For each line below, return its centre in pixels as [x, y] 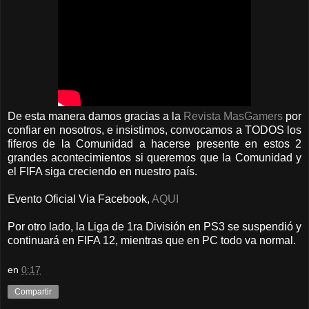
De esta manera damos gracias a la [96, 116]
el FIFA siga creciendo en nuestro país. [102, 171]
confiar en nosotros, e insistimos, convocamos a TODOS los [154, 130]
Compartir [33, 292]
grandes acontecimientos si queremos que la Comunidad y [154, 157]
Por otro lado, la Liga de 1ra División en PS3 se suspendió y [154, 226]
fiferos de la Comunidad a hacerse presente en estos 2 [154, 143]
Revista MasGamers [233, 116]
